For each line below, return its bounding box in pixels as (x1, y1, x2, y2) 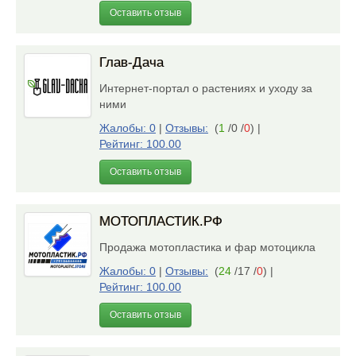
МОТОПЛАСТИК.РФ (99, 214, 222, 229)
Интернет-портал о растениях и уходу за (99, 82, 312, 95)
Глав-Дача (99, 55, 164, 70)
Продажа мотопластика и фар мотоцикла (99, 241, 322, 253)
